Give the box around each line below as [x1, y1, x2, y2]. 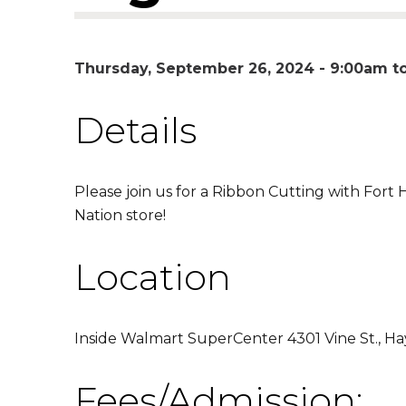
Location [74, 254, 231, 299]
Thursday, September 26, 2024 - [74, 59, 330, 77]
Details [74, 107, 197, 152]
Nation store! [74, 206, 166, 224]
